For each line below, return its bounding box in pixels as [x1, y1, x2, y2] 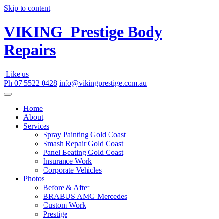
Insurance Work [43, 156, 92, 165]
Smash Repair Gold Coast [43, 139, 123, 148]
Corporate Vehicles [43, 165, 102, 174]
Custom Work [43, 200, 86, 209]
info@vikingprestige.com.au [59, 78, 147, 87]
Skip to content [4, 4, 50, 12]
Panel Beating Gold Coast [43, 148, 123, 156]
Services [23, 121, 49, 130]
